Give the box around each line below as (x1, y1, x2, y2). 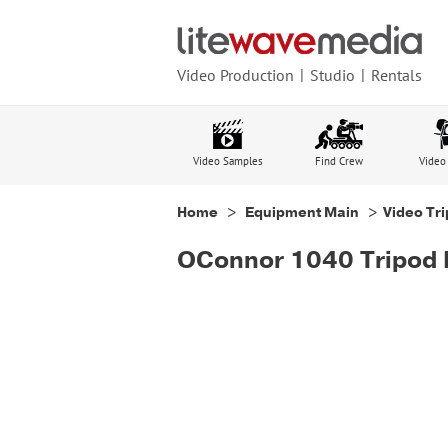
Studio (310, 64, 355, 85)
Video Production (177, 64, 294, 85)
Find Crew (314, 154, 364, 168)
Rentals (371, 64, 422, 85)
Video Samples (192, 154, 264, 168)
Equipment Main (245, 203, 362, 222)
